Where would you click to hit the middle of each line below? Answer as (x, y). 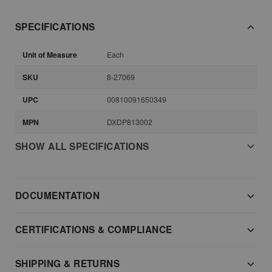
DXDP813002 (130, 122)
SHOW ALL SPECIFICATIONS (82, 147)
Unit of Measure (50, 55)
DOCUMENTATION (58, 196)
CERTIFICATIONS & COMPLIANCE (94, 230)
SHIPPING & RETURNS (68, 264)
